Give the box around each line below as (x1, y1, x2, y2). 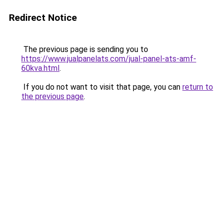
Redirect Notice (9, 12, 77, 23)
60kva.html (21, 63, 59, 73)
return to (182, 82, 213, 92)
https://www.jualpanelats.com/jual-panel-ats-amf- (21, 54, 196, 63)
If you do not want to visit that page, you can (21, 82, 182, 92)
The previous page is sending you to (21, 45, 148, 54)
